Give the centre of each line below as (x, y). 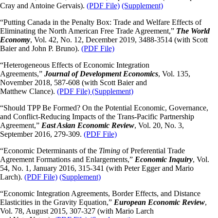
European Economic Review (159, 202)
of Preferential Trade (153, 150)
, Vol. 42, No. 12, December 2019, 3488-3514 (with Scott (119, 39)
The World (193, 31)
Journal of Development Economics (101, 73)
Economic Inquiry (164, 159)
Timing (109, 150)
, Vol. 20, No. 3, (159, 125)
